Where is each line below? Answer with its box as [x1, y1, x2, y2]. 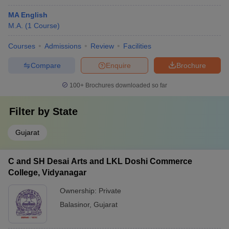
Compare [30, 61, 61, 70]
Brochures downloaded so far [84, 82, 167, 89]
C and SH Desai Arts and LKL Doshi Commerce [8, 157, 192, 166]
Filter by [9, 106, 53, 117]
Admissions [44, 42, 81, 50]
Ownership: [60, 187, 99, 195]
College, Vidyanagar [8, 168, 86, 177]
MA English [8, 11, 48, 19]
